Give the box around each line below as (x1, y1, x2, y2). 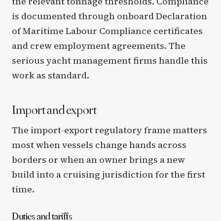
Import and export (12, 102, 97, 118)
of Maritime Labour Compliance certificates (12, 25, 203, 37)
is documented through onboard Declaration (12, 10, 207, 23)
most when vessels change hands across (12, 138, 186, 151)
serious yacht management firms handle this (12, 54, 208, 67)
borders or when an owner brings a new (12, 153, 185, 166)
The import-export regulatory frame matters (12, 123, 207, 136)
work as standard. (12, 69, 89, 82)
